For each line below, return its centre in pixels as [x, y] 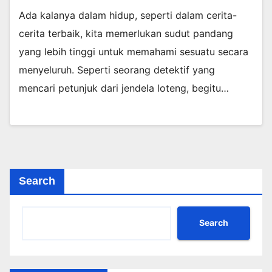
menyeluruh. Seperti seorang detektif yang [117, 70]
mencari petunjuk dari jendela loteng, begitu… [124, 88]
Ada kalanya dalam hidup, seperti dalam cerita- [128, 15]
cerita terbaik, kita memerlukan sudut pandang [126, 33]
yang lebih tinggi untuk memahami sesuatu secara [134, 51]
